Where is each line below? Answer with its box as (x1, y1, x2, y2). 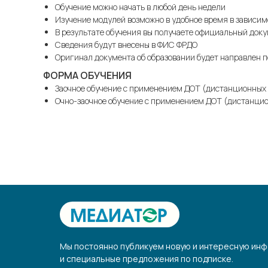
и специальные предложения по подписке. (60, 253, 233, 264)
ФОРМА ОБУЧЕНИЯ (43, 69, 132, 82)
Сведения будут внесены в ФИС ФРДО (55, 39, 197, 50)
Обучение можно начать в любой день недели (55, 1, 226, 13)
